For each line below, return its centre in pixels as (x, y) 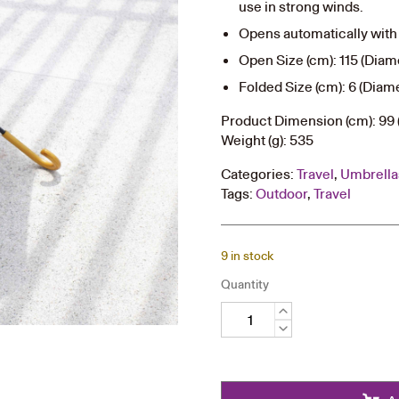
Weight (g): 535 (268, 140)
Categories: (259, 174)
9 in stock (248, 255)
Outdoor (282, 193)
